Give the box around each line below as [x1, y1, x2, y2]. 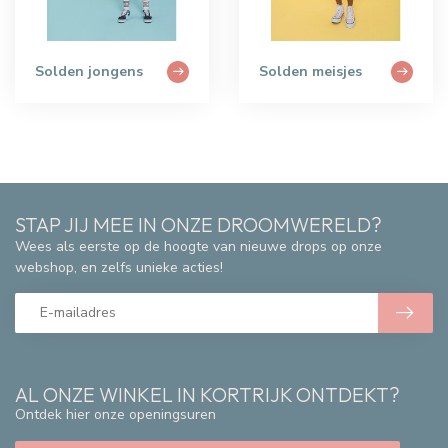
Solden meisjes [259, 62, 362, 82]
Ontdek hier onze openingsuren [15, 404, 216, 424]
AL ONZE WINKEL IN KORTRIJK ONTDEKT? [15, 381, 400, 407]
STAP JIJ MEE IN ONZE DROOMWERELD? [15, 211, 382, 237]
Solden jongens [35, 62, 143, 82]
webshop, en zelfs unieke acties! [15, 257, 223, 277]
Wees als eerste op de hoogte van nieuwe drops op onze [15, 236, 382, 256]
